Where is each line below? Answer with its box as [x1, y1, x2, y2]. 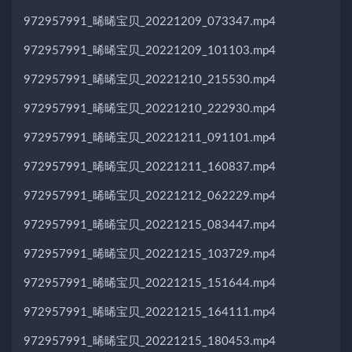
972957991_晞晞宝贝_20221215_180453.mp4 [24, 335, 276, 347]
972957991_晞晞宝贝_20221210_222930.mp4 [24, 102, 276, 115]
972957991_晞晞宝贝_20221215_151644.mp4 [24, 277, 276, 289]
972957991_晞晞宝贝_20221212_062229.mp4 [24, 189, 276, 202]
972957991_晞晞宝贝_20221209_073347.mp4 [24, 15, 276, 27]
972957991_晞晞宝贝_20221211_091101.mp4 [24, 131, 276, 144]
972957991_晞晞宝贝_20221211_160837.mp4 [24, 160, 276, 173]
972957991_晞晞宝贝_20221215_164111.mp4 [24, 306, 276, 318]
